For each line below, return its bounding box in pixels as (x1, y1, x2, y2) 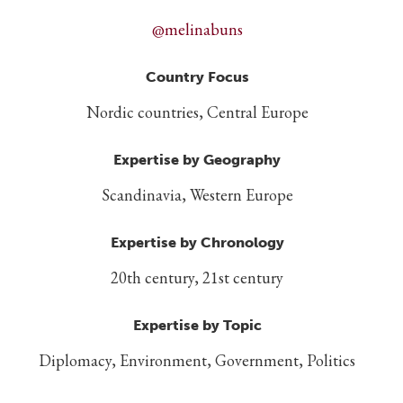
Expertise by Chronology (110, 233, 284, 251)
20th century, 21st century (111, 266, 283, 288)
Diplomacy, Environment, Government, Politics (39, 349, 355, 371)
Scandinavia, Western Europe (101, 184, 293, 205)
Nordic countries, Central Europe (85, 101, 309, 122)
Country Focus (145, 67, 249, 85)
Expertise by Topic (132, 316, 262, 334)
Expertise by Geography (113, 150, 281, 168)
